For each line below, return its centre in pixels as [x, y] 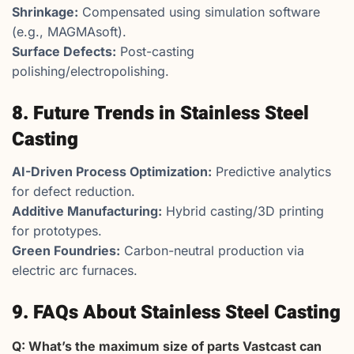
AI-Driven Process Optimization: [112, 172]
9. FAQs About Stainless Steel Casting [176, 313]
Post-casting [155, 52]
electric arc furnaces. [75, 271]
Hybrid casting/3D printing [243, 211]
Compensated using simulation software [199, 12]
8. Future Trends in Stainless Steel [160, 114]
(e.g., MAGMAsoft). [69, 32]
